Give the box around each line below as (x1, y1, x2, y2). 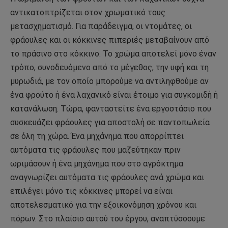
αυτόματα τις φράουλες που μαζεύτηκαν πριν (10, 145, 181, 155)
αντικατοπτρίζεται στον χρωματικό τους (10, 8, 165, 18)
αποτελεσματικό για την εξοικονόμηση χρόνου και (10, 200, 196, 210)
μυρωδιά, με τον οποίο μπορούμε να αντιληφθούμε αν (10, 76, 209, 87)
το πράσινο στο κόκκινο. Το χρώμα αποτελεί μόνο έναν (10, 49, 216, 59)
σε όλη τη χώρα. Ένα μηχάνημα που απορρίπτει (10, 131, 184, 141)
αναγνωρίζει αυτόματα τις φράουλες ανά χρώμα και (10, 173, 204, 183)
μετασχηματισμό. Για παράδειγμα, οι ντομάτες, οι (10, 21, 192, 32)
